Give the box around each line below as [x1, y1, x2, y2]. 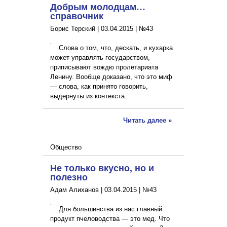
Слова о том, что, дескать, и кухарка [59, 44, 173, 52]
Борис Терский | [50, 25, 101, 33]
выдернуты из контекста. [50, 92, 129, 100]
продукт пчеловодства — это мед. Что [50, 215, 170, 223]
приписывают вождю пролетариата [50, 63, 158, 71]
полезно [50, 170, 88, 184]
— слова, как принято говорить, [50, 83, 148, 91]
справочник [50, 9, 103, 23]
